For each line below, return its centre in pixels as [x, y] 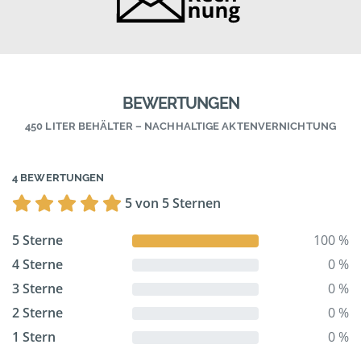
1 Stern [34, 337]
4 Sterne [37, 265]
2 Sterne [37, 313]
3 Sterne [37, 289]
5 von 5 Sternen [173, 203]
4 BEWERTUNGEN [58, 178]
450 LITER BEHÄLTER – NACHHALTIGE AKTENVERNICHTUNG [180, 127]
